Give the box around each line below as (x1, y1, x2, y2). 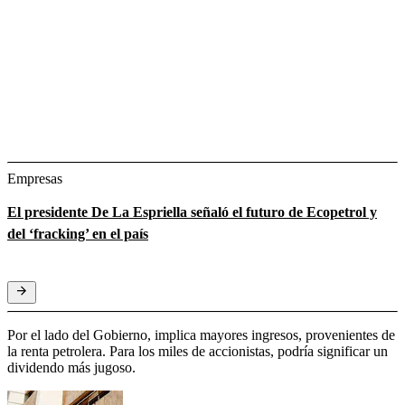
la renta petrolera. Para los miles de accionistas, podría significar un (7, 343, 388, 359)
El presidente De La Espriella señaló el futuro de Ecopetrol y (7, 203, 377, 220)
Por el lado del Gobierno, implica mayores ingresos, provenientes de (7, 326, 395, 343)
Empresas (7, 170, 62, 186)
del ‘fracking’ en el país (7, 225, 148, 241)
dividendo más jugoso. (7, 359, 136, 375)
